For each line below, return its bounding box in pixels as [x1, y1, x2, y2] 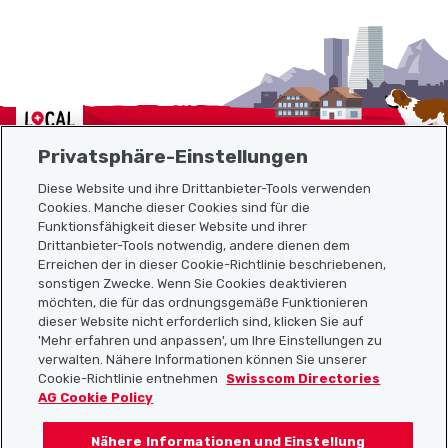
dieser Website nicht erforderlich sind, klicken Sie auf [38, 313, 364, 329]
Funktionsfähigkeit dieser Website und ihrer [38, 218, 308, 234]
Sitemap [16, 219, 81, 237]
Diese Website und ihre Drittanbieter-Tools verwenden [38, 180, 372, 196]
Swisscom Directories [226, 370, 381, 386]
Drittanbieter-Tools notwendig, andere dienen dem [38, 237, 351, 253]
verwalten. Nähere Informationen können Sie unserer [38, 351, 368, 367]
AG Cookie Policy [38, 389, 154, 405]
